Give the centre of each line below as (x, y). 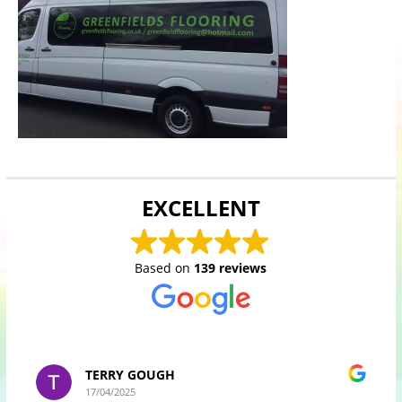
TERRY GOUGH (130, 374)
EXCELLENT (201, 207)
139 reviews (231, 267)
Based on (165, 267)
